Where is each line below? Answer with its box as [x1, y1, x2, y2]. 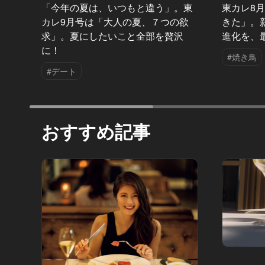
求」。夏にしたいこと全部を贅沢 [41, 29, 183, 43]
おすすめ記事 [41, 118, 150, 144]
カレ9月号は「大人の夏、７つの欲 [41, 15, 189, 29]
